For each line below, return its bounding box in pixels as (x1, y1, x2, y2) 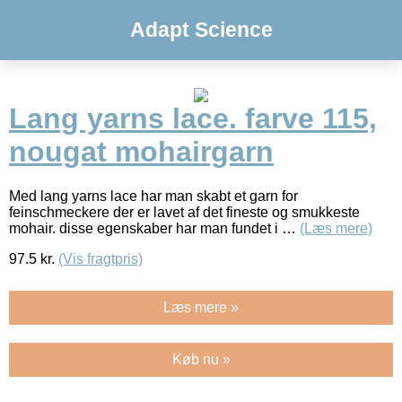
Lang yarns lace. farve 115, (9, 102, 377, 135)
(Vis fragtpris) (58, 250, 143, 267)
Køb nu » (171, 351, 231, 367)
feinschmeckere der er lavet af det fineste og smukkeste (9, 204, 360, 220)
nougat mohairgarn (9, 135, 274, 169)
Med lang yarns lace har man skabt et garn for (9, 188, 298, 204)
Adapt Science (129, 18, 273, 41)
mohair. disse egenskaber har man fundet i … (9, 220, 300, 236)
